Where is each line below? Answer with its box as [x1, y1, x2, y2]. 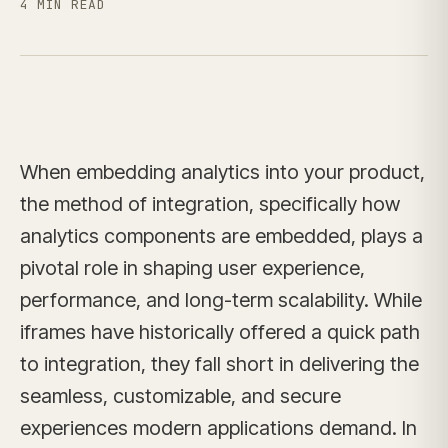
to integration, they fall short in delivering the [20, 352, 419, 376]
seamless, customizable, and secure [20, 384, 341, 408]
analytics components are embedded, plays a [20, 224, 423, 248]
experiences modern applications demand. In [20, 416, 417, 440]
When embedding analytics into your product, [20, 160, 425, 184]
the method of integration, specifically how [20, 192, 400, 216]
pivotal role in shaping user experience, [20, 256, 365, 280]
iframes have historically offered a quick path [20, 320, 420, 344]
